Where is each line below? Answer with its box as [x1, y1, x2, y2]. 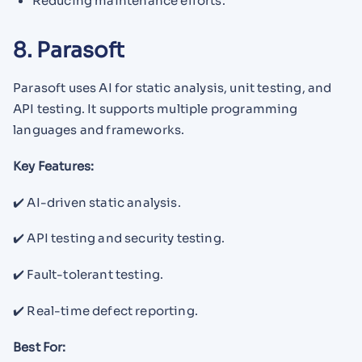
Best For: [13, 339, 66, 355]
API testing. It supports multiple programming [13, 101, 298, 117]
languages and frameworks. [13, 122, 185, 138]
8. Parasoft [13, 37, 125, 65]
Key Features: [13, 158, 95, 174]
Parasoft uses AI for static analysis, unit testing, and [13, 80, 332, 96]
